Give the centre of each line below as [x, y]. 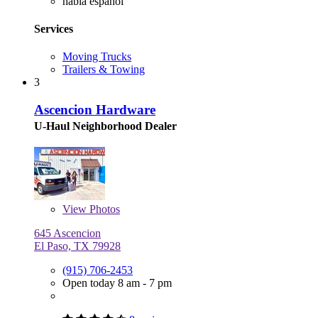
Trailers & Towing [104, 70]
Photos [103, 209]
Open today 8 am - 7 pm [117, 283]
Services [54, 28]
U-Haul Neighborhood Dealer [105, 126]
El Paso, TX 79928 [77, 246]
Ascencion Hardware [95, 109]
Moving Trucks [97, 57]
